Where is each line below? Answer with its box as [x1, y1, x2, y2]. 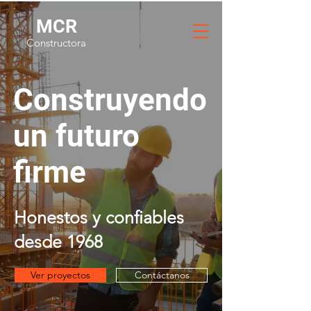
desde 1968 [14, 231, 103, 252]
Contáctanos [134, 269, 190, 281]
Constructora [26, 36, 86, 49]
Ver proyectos [31, 269, 90, 281]
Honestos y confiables [14, 207, 184, 228]
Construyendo [13, 82, 207, 118]
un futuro [13, 118, 140, 154]
